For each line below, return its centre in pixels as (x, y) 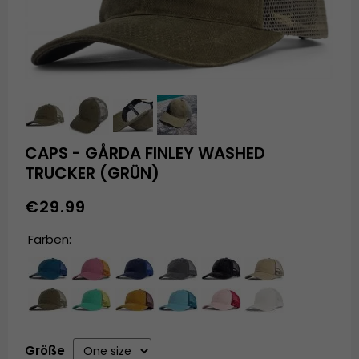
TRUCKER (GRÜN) (93, 173)
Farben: (50, 240)
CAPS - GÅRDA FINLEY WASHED (145, 153)
